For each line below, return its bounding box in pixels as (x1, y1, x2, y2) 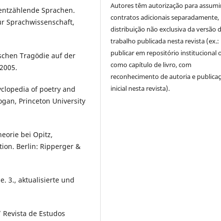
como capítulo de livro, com (110, 60, 192, 70)
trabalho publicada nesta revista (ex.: (110, 37, 220, 46)
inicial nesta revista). (110, 84, 170, 93)
